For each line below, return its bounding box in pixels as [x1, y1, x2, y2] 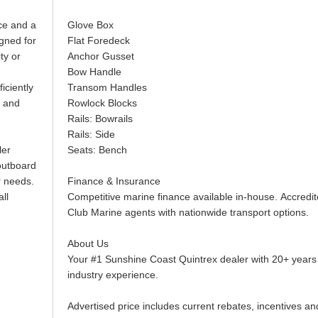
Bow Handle [67, 66, 121, 77]
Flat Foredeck [67, 35, 130, 46]
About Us [67, 238, 109, 249]
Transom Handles [67, 82, 147, 93]
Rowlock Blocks [67, 97, 137, 109]
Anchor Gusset [67, 50, 134, 62]
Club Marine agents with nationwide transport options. [67, 207, 309, 218]
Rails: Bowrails [67, 113, 133, 124]
